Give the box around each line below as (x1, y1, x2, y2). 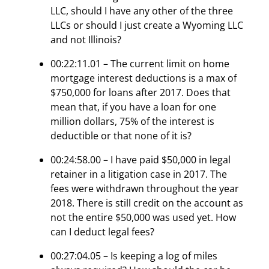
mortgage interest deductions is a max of (50, 71, 237, 85)
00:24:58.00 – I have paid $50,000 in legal (50, 153, 231, 166)
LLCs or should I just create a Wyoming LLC (50, 18, 243, 32)
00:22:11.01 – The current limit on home (50, 56, 229, 70)
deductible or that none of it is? (50, 128, 192, 142)
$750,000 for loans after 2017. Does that (50, 85, 231, 99)
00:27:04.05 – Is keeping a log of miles (50, 249, 217, 262)
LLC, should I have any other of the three (50, 4, 233, 17)
